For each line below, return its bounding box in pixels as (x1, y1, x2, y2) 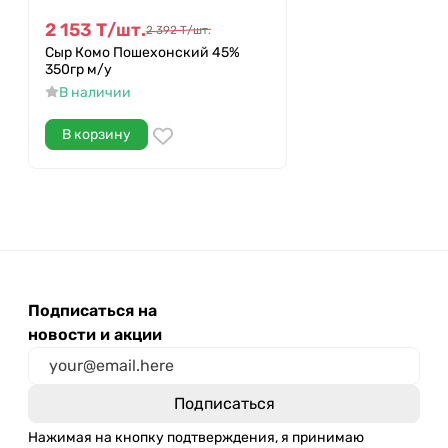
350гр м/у (45, 61, 112, 79)
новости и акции (28, 325, 162, 345)
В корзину (62, 126, 131, 144)
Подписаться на (28, 301, 157, 321)
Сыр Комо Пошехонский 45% (45, 44, 240, 62)
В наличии (58, 84, 131, 102)
